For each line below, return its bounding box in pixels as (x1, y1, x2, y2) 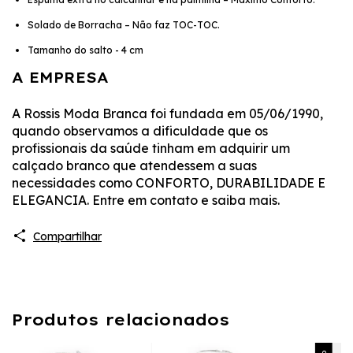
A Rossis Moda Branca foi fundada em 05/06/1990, (12, 106, 323, 122)
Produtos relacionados (12, 310, 229, 330)
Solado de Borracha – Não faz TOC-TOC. (28, 18, 220, 31)
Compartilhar (33, 229, 102, 243)
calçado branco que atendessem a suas (12, 158, 257, 174)
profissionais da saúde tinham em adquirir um (12, 140, 290, 157)
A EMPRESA (12, 68, 109, 87)
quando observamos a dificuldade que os (12, 123, 268, 139)
